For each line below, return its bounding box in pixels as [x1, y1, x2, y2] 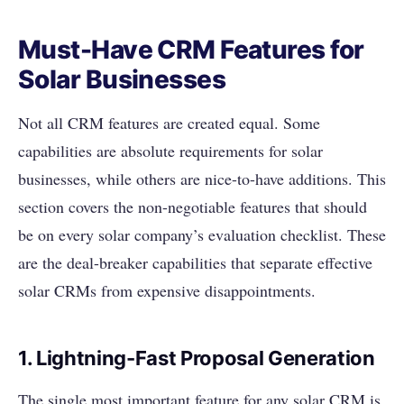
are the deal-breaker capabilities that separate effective [18, 252, 372, 274]
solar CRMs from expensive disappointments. [18, 280, 316, 302]
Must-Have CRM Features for [18, 34, 364, 66]
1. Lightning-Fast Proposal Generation [18, 346, 375, 371]
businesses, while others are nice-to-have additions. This [18, 168, 386, 190]
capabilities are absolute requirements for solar [18, 140, 323, 162]
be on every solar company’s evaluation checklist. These [18, 224, 386, 246]
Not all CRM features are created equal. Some [18, 112, 320, 134]
